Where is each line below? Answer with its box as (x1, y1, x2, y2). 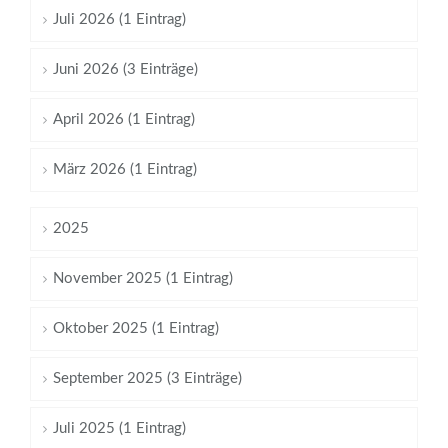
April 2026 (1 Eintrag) (53, 112, 195, 128)
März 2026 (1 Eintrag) (53, 162, 197, 178)
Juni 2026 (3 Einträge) (53, 62, 198, 78)
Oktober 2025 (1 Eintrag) (53, 321, 219, 337)
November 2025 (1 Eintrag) (53, 271, 233, 287)
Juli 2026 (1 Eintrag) (53, 12, 186, 28)
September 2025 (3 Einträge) (53, 371, 242, 387)
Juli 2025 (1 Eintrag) (53, 421, 186, 437)
